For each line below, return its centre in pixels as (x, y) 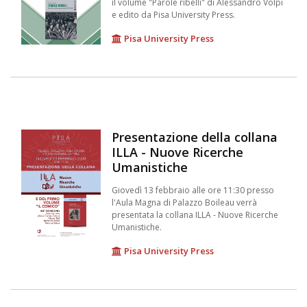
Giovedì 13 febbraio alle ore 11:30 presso (193, 191)
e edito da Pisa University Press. (173, 15)
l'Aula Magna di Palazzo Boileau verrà (184, 203)
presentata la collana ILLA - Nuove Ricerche (195, 215)
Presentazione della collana (194, 137)
